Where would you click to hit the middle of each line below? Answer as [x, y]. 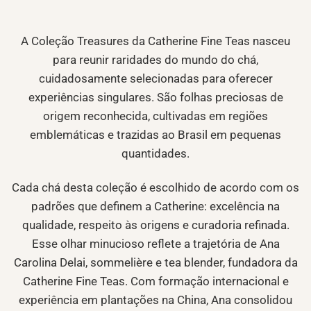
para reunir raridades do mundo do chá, [155, 59]
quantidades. [155, 153]
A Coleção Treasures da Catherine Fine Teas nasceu [155, 41]
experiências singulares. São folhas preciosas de [155, 97]
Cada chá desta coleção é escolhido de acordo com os [155, 188]
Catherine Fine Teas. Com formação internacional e [155, 281]
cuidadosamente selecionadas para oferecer [155, 78]
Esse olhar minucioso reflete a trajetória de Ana [155, 244]
